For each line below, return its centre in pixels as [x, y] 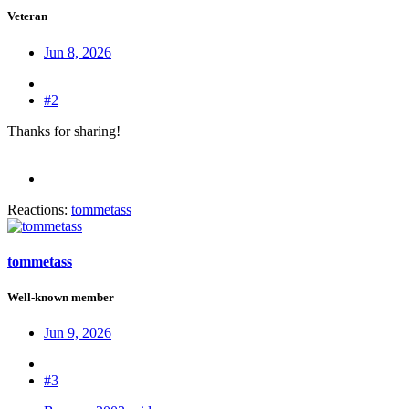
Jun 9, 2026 [78, 333]
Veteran [27, 16]
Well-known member [61, 297]
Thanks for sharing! [64, 131]
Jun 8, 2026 [78, 52]
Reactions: [37, 209]
